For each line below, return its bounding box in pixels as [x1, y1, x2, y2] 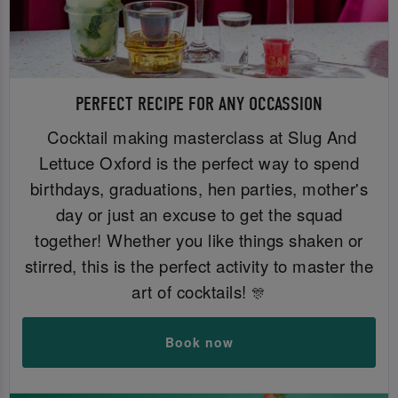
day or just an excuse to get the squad [55, 202, 343, 226]
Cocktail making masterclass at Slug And [42, 124, 356, 148]
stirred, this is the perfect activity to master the [24, 253, 374, 277]
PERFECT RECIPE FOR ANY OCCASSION [76, 92, 322, 115]
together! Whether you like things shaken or [35, 227, 363, 251]
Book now [164, 333, 234, 352]
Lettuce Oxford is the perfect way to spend [39, 150, 359, 174]
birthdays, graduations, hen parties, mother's [29, 176, 369, 200]
